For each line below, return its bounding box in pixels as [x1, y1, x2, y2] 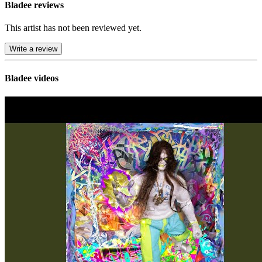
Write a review [9, 44, 57, 54]
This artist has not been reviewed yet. [5, 23, 142, 33]
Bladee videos [5, 73, 58, 84]
